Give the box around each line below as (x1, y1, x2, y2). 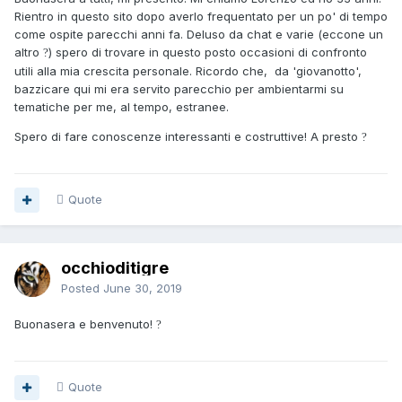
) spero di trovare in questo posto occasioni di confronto (48, 45, 367, 60)
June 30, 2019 (103, 281, 182, 296)
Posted (61, 281, 103, 296)
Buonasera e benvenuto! (14, 317, 156, 332)
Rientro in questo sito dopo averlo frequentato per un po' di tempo (14, 9, 388, 24)
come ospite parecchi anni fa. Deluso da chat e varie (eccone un (14, 27, 383, 42)
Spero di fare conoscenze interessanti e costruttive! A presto (14, 129, 362, 144)
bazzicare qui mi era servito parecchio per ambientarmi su (14, 82, 344, 97)
